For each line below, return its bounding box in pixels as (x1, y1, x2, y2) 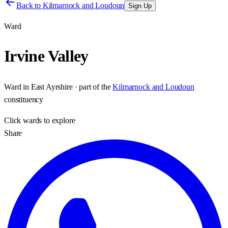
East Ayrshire (31, 82, 73, 91)
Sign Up (128, 2, 152, 10)
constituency (4, 95, 44, 104)
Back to (16, 1, 43, 10)
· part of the (72, 82, 111, 91)
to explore (42, 116, 75, 125)
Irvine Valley (4, 47, 89, 66)
